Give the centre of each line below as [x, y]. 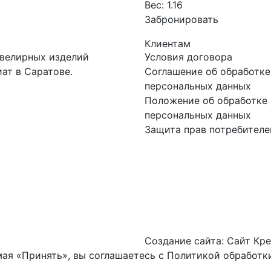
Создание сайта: [186, 241]
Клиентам [168, 44]
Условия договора [188, 57]
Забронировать [181, 19]
